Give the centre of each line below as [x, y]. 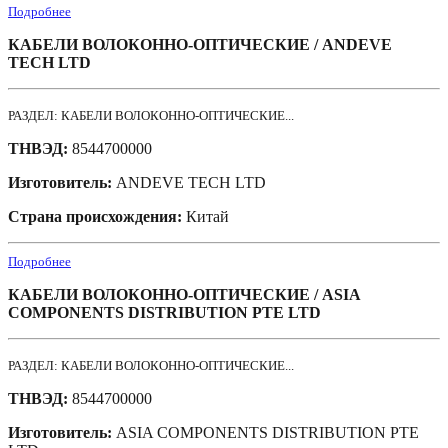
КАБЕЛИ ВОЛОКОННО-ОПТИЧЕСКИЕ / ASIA [184, 295]
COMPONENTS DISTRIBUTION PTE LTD [164, 313]
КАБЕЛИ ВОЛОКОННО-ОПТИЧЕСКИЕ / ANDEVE [200, 45]
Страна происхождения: [97, 217]
